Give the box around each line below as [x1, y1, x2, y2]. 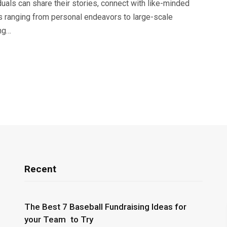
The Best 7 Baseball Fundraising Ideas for [24, 201, 186, 212]
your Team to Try [24, 214, 93, 224]
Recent [24, 163, 56, 175]
